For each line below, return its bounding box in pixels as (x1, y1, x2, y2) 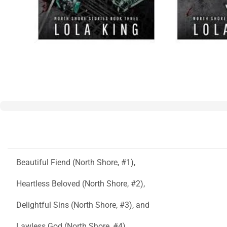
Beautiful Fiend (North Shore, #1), (16, 157, 135, 167)
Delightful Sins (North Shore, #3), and (16, 200, 149, 210)
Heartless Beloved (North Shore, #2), (16, 178, 145, 188)
